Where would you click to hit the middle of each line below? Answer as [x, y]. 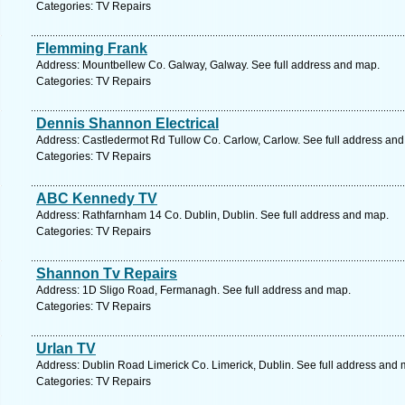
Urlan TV [66, 348]
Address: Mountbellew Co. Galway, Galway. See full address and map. [208, 65]
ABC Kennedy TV [97, 198]
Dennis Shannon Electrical [127, 123]
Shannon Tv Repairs [107, 273]
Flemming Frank [92, 48]
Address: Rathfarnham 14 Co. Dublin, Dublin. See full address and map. [212, 215]
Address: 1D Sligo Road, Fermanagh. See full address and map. [193, 290]
